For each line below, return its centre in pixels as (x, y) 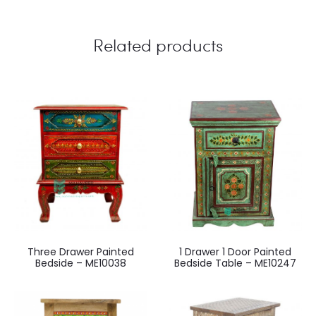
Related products (158, 44)
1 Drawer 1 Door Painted (235, 251)
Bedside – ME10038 (81, 263)
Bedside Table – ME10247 (235, 263)
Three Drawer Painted (81, 251)
